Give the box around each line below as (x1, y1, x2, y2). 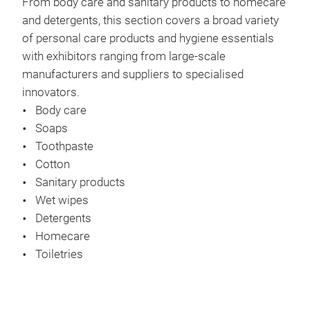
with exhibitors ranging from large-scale (22, 49, 226, 63)
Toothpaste (35, 139, 93, 153)
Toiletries (35, 247, 83, 261)
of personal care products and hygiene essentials (22, 31, 274, 45)
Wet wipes (35, 193, 89, 207)
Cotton (35, 157, 70, 171)
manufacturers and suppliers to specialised (22, 67, 244, 81)
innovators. (22, 85, 80, 99)
